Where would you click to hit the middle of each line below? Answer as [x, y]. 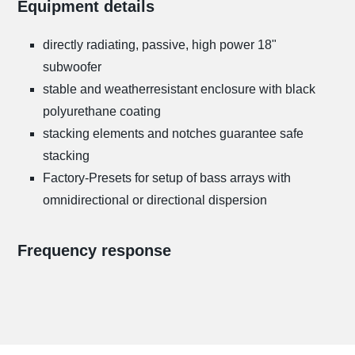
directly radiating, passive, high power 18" [159, 45]
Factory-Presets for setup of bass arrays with [166, 178]
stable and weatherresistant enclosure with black [179, 90]
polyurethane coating [101, 112]
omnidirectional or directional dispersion [155, 200]
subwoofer [72, 67]
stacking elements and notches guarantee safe [173, 134]
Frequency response [95, 251]
